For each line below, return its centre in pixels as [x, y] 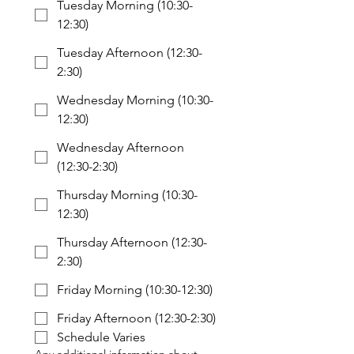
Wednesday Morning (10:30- [135, 100]
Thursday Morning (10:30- [127, 195]
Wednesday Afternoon [121, 147]
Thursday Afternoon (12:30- [132, 242]
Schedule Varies [101, 337]
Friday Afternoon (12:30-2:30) [136, 318]
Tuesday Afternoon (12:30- [130, 53]
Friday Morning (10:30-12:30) [135, 290]
